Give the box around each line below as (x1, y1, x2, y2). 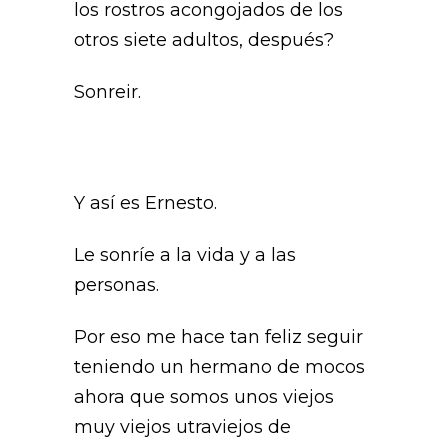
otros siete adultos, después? (74, 29, 339, 51)
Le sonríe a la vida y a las (74, 244, 296, 266)
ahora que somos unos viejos (74, 386, 334, 408)
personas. (74, 274, 164, 296)
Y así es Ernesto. (74, 192, 222, 214)
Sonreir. (74, 81, 146, 103)
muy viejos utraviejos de (74, 416, 291, 438)
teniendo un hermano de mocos (74, 356, 365, 378)
